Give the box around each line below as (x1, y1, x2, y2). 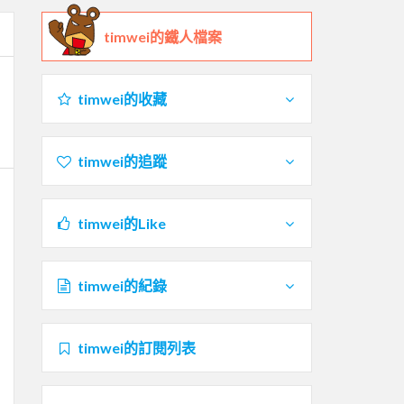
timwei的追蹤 (77, 151, 167, 170)
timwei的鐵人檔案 (104, 27, 222, 45)
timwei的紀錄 (77, 276, 167, 294)
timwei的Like (77, 214, 166, 232)
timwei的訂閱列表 (77, 338, 196, 356)
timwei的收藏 (77, 89, 167, 107)
